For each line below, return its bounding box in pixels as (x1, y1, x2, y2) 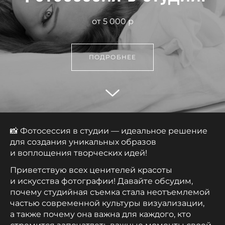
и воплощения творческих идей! (10, 148, 147, 158)
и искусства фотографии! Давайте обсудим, (10, 176, 193, 186)
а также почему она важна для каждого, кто (10, 209, 191, 219)
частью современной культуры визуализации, (10, 198, 204, 208)
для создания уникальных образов (10, 137, 156, 147)
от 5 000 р (91, 17, 134, 26)
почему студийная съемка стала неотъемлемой (10, 187, 210, 197)
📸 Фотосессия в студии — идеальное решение (10, 126, 207, 136)
